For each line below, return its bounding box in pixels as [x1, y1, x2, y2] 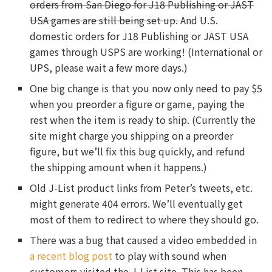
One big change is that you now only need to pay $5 [30, 81, 263, 96]
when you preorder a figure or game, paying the [30, 97, 245, 112]
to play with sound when [112, 248, 227, 263]
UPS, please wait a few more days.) [30, 60, 188, 75]
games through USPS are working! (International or [30, 44, 263, 59]
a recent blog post [30, 248, 113, 263]
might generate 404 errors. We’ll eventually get [30, 196, 243, 211]
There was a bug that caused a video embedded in [30, 233, 257, 248]
